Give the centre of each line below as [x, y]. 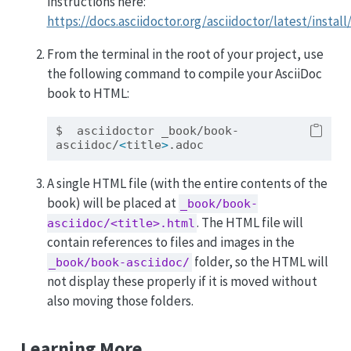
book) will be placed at [112, 203]
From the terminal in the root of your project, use [185, 54]
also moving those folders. [120, 301]
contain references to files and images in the [170, 242]
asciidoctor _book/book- [150, 131]
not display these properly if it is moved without [182, 282]
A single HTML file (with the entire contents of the [187, 184]
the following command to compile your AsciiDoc [184, 74]
